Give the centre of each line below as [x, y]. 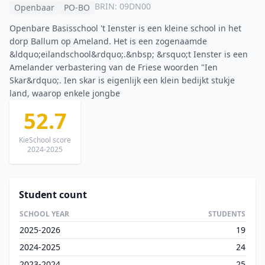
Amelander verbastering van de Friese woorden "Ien [114, 67]
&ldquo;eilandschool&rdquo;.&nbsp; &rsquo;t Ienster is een [129, 54]
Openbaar [34, 7]
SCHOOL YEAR [44, 214]
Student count [53, 195]
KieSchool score [45, 140]
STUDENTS [227, 214]
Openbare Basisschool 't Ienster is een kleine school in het [125, 28]
